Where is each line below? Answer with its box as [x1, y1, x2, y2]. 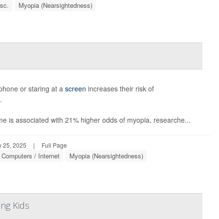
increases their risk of [86, 84, 154, 93]
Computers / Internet [1, 151, 60, 160]
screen [65, 84, 86, 93]
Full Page [41, 141, 67, 149]
